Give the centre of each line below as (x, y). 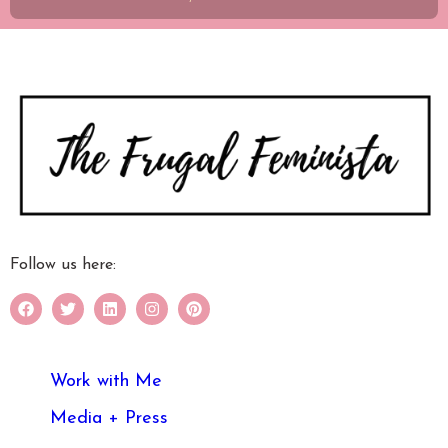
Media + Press (109, 418)
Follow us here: (63, 264)
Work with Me (106, 381)
